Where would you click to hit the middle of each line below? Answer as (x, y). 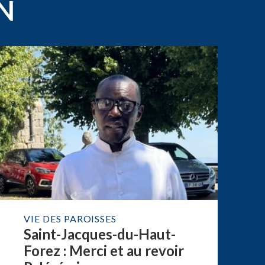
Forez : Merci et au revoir (104, 251)
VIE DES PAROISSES (70, 219)
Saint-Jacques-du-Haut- (99, 234)
